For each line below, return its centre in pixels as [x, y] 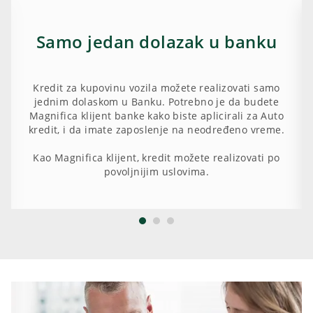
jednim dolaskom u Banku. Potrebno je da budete [156, 102]
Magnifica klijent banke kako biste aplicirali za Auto [156, 116]
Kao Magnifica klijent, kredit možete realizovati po [156, 158]
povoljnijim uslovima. [156, 172]
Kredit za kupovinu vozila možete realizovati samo [156, 88]
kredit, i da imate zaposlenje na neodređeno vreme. [156, 130]
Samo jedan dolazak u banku [156, 42]
